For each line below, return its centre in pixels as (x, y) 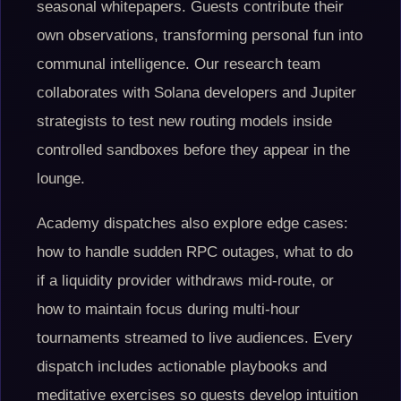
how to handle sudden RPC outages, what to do (195, 252)
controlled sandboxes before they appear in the (193, 150)
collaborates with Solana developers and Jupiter (196, 93)
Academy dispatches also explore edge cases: (192, 223)
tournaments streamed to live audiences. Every (195, 338)
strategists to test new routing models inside (184, 121)
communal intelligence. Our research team (179, 64)
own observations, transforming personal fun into (200, 35)
